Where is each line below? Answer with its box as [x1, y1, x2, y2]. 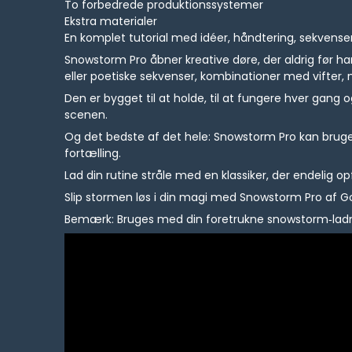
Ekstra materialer [64, 13, 158, 30]
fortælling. [64, 145, 122, 162]
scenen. [64, 107, 108, 123]
